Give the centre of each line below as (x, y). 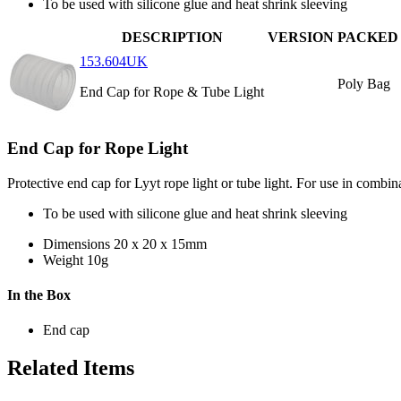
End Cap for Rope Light (98, 148)
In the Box (39, 294)
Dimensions (77, 243)
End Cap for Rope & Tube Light (172, 92)
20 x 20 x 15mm (160, 243)
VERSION (301, 38)
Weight (63, 260)
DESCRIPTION (172, 38)
